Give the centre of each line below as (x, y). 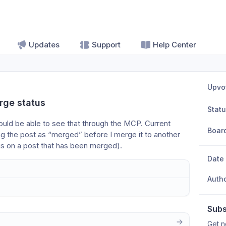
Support (106, 45)
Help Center (175, 45)
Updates (44, 45)
